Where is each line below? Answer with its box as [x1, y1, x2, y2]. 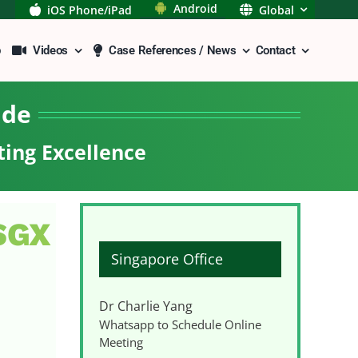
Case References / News [109, 43, 237, 58]
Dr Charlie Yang [99, 297, 193, 316]
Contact [255, 43, 296, 58]
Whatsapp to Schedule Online [99, 316, 261, 333]
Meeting [99, 334, 143, 351]
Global [259, 2, 294, 18]
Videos [32, 43, 69, 58]
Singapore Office [111, 249, 223, 269]
